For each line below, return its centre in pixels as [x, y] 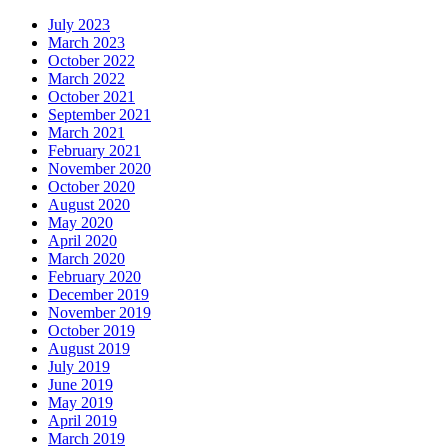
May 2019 [80, 403]
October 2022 [91, 61]
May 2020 [80, 223]
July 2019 [79, 367]
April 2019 [82, 421]
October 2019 [91, 331]
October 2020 [91, 187]
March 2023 [86, 43]
